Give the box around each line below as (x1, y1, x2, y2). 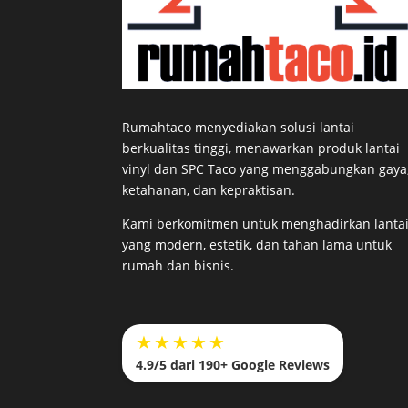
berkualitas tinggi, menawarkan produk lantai (122, 138, 401, 157)
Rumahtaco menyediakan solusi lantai (122, 117, 355, 136)
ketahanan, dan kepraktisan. (122, 180, 296, 199)
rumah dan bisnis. (122, 256, 235, 274)
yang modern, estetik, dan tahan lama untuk (122, 235, 393, 253)
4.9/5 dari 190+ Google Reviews (136, 356, 331, 374)
